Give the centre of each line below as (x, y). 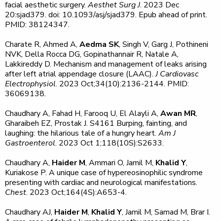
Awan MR (178, 113)
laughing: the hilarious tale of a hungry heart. (82, 133)
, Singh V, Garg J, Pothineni (164, 44)
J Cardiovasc (177, 74)
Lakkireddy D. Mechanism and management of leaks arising (106, 64)
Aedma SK (99, 44)
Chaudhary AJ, (30, 212)
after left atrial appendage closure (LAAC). (80, 74)
